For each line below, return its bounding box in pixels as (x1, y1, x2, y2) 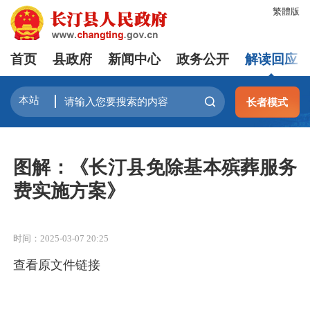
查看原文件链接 (13, 257, 100, 272)
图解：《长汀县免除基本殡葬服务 (13, 156, 297, 178)
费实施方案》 (13, 180, 125, 201)
